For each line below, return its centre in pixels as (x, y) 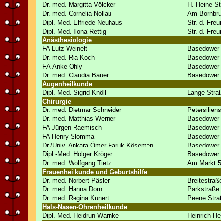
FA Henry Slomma (68, 136)
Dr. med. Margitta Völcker (79, 5)
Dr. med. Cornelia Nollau (77, 14)
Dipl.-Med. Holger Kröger (77, 154)
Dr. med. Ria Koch (69, 57)
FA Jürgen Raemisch (72, 128)
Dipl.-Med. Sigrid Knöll (74, 92)
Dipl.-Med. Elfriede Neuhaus (82, 22)
